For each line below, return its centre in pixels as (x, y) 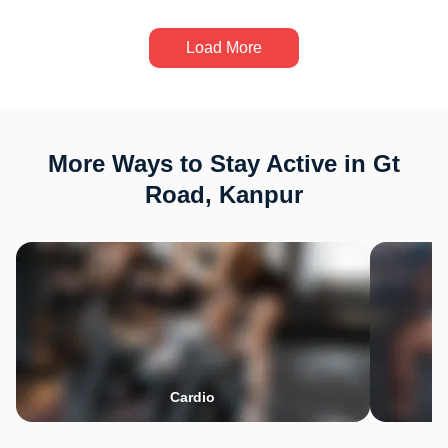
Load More (224, 47)
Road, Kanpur (224, 194)
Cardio (193, 397)
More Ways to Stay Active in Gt (224, 163)
